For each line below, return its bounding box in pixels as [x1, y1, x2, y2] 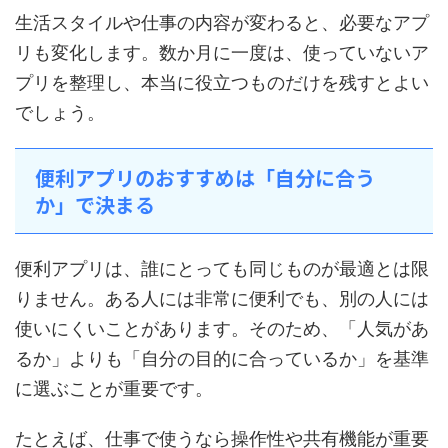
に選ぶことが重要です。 [15, 378, 213, 399]
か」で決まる [35, 190, 155, 219]
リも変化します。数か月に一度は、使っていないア [15, 42, 429, 63]
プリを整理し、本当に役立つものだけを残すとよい [15, 72, 429, 93]
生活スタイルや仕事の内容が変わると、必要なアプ [15, 12, 429, 33]
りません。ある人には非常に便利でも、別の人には [15, 288, 429, 309]
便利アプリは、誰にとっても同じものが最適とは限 [15, 258, 429, 279]
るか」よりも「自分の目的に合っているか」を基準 [15, 348, 429, 369]
